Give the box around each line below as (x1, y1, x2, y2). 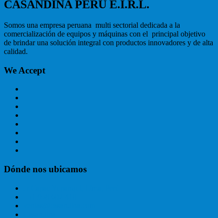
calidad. (4, 47, 28, 55)
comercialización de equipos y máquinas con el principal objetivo (4, 30, 205, 38)
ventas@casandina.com (23, 201, 95, 210)
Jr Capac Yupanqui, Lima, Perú (23, 183, 119, 192)
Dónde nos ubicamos (4, 164, 87, 175)
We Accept (4, 65, 45, 75)
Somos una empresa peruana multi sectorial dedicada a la (4, 21, 180, 29)
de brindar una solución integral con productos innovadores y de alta (4, 38, 213, 47)
